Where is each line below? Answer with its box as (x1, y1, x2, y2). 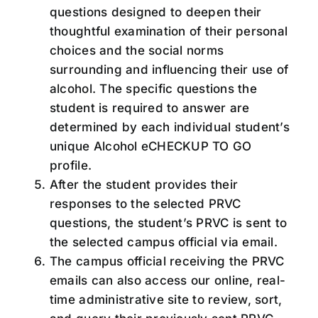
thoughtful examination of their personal (49, 24, 288, 39)
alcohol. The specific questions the (49, 82, 257, 97)
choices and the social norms (49, 43, 224, 58)
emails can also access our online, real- (49, 273, 286, 288)
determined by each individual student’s (49, 120, 290, 135)
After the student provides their (49, 177, 238, 192)
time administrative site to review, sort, (49, 292, 283, 307)
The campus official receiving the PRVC (49, 254, 285, 269)
